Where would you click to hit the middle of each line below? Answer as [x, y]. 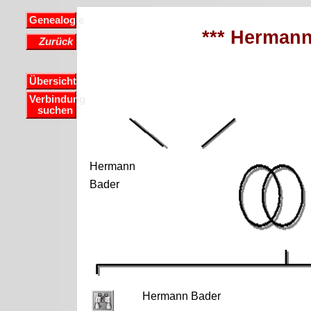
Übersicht [52, 81]
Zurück [56, 41]
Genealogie [56, 20]
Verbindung [57, 100]
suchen [56, 111]
